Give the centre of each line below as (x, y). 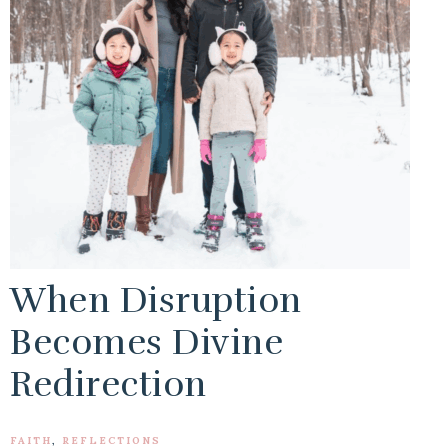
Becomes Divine (146, 342)
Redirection (108, 384)
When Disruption (156, 300)
